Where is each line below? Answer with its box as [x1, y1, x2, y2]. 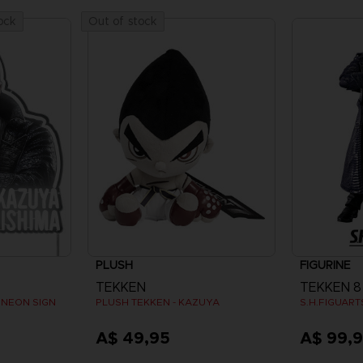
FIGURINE [300, 257, 352, 272]
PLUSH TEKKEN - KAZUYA [95, 295, 220, 308]
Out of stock [88, 14, 158, 29]
